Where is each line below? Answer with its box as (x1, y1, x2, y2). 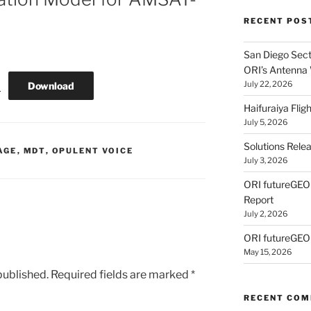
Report (243, 194, 274, 206)
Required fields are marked (51, 268, 191, 282)
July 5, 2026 (243, 117, 287, 128)
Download (27, 80, 74, 92)
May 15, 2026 (243, 247, 292, 258)
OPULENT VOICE (51, 145, 134, 155)
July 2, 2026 (243, 209, 287, 219)
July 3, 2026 (243, 155, 287, 166)
